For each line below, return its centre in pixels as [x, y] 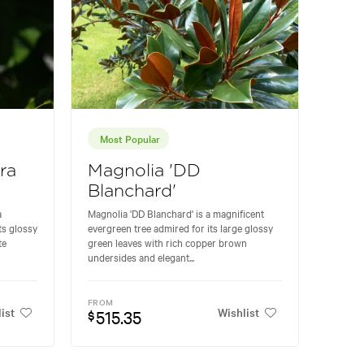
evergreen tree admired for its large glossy [180, 227]
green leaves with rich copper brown [167, 242]
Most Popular [130, 138]
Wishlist [238, 312]
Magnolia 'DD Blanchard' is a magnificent [176, 212]
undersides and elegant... [141, 256]
